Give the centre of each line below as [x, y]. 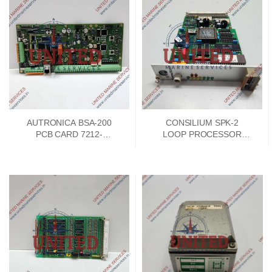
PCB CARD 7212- [69, 134]
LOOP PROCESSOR [202, 134]
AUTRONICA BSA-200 [69, 122]
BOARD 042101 [202, 145]
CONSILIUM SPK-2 [202, 122]
